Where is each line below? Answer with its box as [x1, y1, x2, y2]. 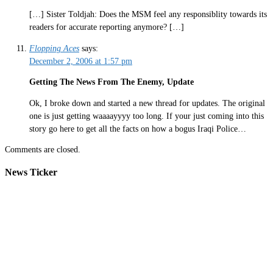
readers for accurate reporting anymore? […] [29, 23, 184, 32]
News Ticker [5, 166, 57, 177]
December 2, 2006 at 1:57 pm [29, 56, 132, 66]
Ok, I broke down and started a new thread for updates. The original [29, 98, 265, 108]
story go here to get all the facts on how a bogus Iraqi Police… [29, 124, 246, 133]
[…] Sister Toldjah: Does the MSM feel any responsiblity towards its [29, 10, 267, 19]
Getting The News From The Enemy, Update [29, 77, 194, 87]
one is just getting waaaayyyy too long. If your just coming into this [29, 111, 264, 121]
